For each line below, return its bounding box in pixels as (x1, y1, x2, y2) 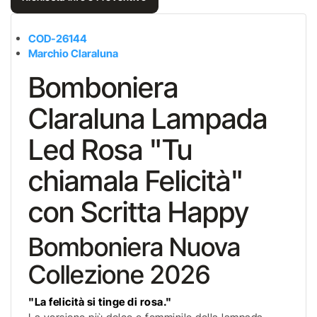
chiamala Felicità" (28, 163, 243, 198)
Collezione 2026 (28, 259, 216, 290)
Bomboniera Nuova (28, 231, 241, 263)
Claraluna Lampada (28, 101, 267, 136)
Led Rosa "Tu (28, 132, 192, 167)
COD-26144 (28, 32, 87, 45)
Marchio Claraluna (28, 47, 118, 60)
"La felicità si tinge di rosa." (28, 295, 172, 309)
